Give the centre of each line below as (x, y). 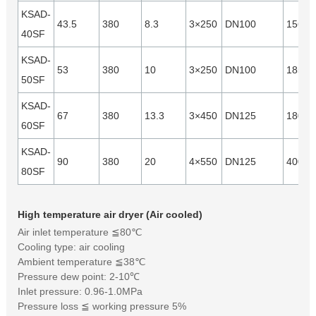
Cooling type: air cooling (71, 247)
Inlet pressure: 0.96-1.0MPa (80, 291)
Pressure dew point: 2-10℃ (78, 276)
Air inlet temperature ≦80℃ (80, 232)
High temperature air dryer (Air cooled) (110, 214)
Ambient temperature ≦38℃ (81, 262)
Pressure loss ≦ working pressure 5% (102, 306)
